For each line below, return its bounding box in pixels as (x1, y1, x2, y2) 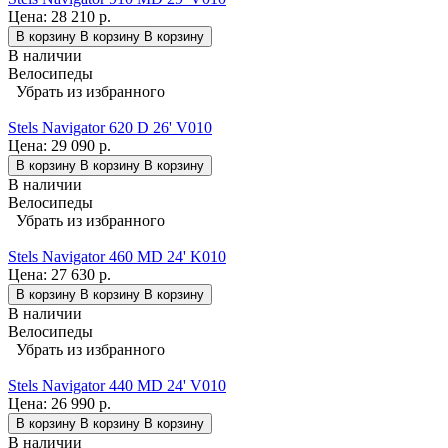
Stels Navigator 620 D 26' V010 (8, 118, 212, 136)
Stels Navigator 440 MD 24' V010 (8, 376, 226, 394)
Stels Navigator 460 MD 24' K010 (8, 247, 226, 265)
